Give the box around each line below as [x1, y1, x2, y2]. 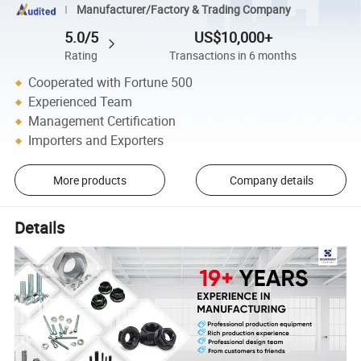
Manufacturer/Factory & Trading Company [76, 2, 291, 17]
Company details [229, 172, 313, 188]
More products [52, 172, 127, 188]
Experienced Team [28, 93, 133, 111]
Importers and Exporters [28, 131, 164, 150]
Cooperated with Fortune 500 [28, 73, 193, 92]
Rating [64, 48, 98, 63]
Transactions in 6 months [169, 48, 297, 63]
